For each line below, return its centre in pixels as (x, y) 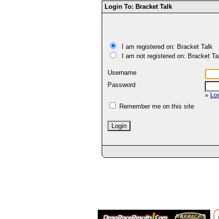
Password (122, 85)
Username (123, 73)
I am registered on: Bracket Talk (165, 47)
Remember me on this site (156, 106)
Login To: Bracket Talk (138, 7)
